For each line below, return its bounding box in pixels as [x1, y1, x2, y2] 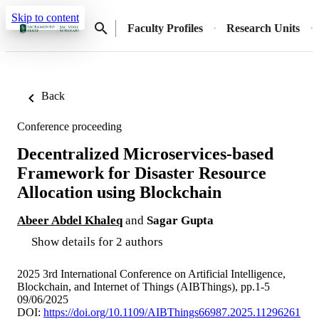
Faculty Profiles [127, 22, 203, 34]
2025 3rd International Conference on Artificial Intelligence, [17, 267, 286, 280]
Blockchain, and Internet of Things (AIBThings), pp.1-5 [17, 280, 270, 293]
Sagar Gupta [147, 213, 214, 227]
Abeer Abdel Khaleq [17, 213, 122, 227]
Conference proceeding [17, 120, 122, 132]
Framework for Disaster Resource [17, 163, 266, 182]
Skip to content [11, 11, 79, 23]
